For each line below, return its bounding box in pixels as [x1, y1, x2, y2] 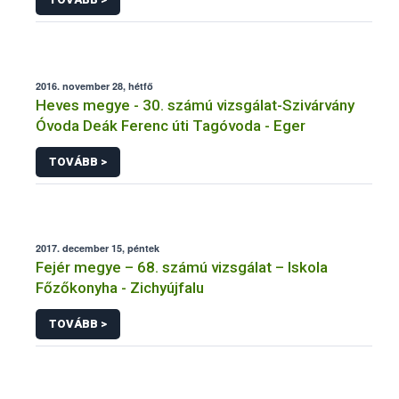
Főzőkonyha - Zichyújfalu [36, 278, 204, 297]
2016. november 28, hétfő [36, 79, 153, 94]
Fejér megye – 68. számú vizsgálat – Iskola [36, 257, 328, 276]
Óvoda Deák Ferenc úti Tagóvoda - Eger [36, 117, 305, 135]
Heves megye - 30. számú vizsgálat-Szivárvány [36, 96, 354, 115]
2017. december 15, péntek [36, 240, 159, 255]
